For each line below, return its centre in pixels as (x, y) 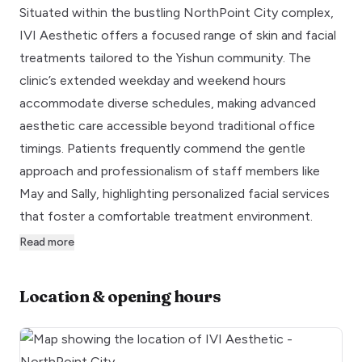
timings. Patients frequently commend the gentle (162, 148)
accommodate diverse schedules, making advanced (168, 103)
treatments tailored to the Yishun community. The (165, 57)
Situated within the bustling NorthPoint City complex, (177, 12)
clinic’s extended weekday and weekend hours (153, 80)
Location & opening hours (120, 296)
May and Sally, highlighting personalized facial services (175, 193)
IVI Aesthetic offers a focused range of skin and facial (178, 35)
